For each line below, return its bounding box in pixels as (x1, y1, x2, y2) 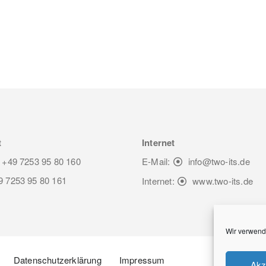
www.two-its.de (192, 175, 254, 188)
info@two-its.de (188, 155, 250, 168)
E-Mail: (142, 155, 173, 168)
